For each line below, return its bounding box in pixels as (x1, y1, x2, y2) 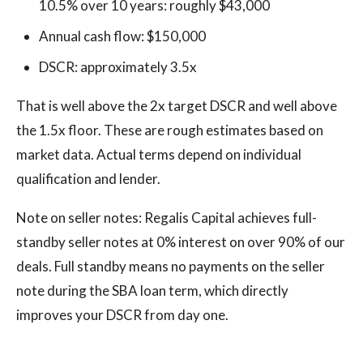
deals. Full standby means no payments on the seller (16, 258, 325, 275)
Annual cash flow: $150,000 (39, 28, 206, 45)
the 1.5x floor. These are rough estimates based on (16, 122, 323, 139)
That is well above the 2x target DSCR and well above (16, 97, 337, 114)
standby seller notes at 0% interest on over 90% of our (16, 233, 345, 250)
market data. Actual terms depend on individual (16, 146, 301, 163)
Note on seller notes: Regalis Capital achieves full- (16, 209, 317, 226)
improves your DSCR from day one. (16, 306, 228, 323)
